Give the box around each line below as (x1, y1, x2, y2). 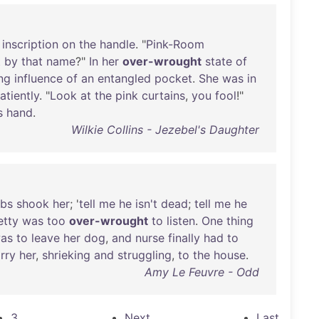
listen (167, 214, 195, 228)
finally (168, 231, 200, 245)
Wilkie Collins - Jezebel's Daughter (70, 122, 259, 137)
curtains (142, 88, 185, 103)
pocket (155, 71, 192, 85)
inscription (2, 37, 58, 51)
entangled (98, 71, 151, 85)
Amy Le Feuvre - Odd (144, 265, 259, 279)
